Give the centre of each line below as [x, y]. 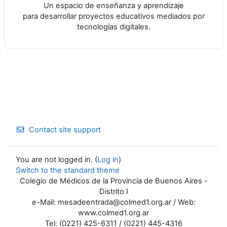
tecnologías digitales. [113, 27]
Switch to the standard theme [68, 170]
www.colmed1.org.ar [113, 213]
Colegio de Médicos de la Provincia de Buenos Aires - [113, 181]
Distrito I [113, 191]
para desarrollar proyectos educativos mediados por [113, 16]
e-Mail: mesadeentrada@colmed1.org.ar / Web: [113, 202]
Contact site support [65, 129]
